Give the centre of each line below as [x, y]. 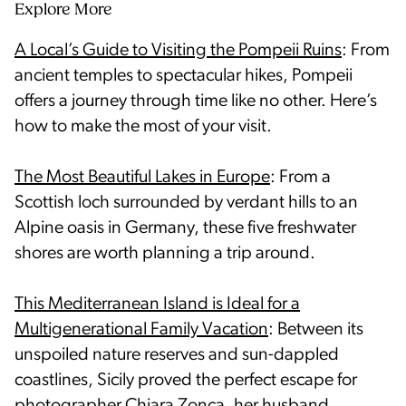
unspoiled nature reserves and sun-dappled [177, 355]
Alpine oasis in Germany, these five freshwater [185, 228]
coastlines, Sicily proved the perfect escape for [186, 380]
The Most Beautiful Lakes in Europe [142, 177]
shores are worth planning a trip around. [165, 253]
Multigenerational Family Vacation [141, 329]
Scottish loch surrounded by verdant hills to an [186, 203]
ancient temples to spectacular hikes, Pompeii [184, 76]
